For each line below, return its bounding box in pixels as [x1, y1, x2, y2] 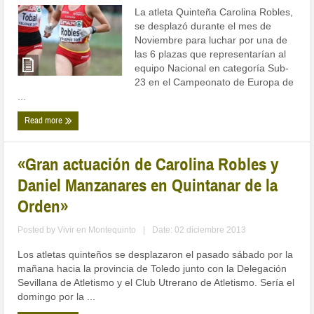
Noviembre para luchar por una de [135, 34, 288, 46]
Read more [25, 115, 65, 127]
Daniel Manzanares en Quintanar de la [18, 175, 278, 197]
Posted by [18, 225, 58, 235]
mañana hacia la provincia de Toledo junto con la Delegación [18, 263, 287, 275]
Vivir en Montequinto [57, 225, 137, 235]
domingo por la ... [18, 291, 96, 303]
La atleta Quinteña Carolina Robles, [135, 6, 294, 18]
